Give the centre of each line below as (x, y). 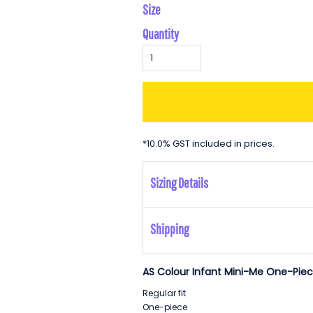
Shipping (169, 228)
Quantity (161, 34)
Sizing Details (179, 182)
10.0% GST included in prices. (211, 143)
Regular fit (164, 293)
